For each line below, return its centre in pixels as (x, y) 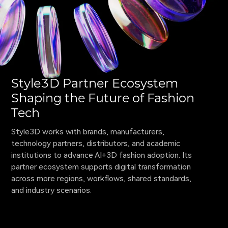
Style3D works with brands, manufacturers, (89, 132)
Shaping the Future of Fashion (103, 98)
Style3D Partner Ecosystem (95, 83)
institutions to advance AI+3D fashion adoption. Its (103, 155)
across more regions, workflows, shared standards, (103, 178)
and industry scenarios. (52, 190)
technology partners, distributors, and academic (97, 143)
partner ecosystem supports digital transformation (102, 167)
